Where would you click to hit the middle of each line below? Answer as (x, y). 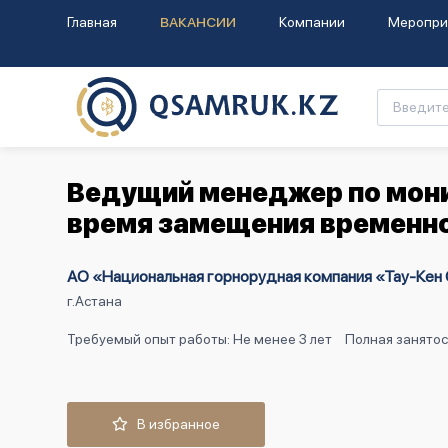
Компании (312, 22)
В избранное (174, 424)
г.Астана (94, 301)
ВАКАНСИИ (198, 22)
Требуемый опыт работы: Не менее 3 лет (199, 339)
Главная (92, 22)
